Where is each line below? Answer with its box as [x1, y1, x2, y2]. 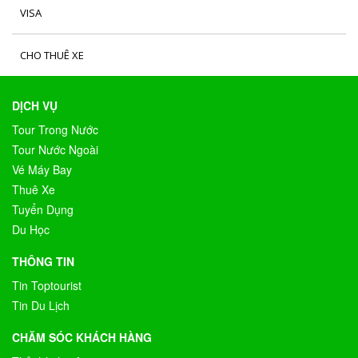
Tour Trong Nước [12, 121, 98, 137]
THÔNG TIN [12, 253, 74, 269]
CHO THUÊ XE [20, 48, 84, 62]
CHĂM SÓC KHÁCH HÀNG [12, 329, 152, 345]
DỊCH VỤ [12, 97, 58, 113]
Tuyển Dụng [12, 201, 74, 217]
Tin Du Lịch [12, 297, 70, 313]
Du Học [12, 221, 50, 237]
